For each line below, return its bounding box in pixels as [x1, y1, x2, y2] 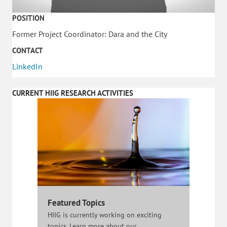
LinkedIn [12, 61, 43, 72]
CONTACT [12, 46, 43, 56]
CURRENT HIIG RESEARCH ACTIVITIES [12, 88, 133, 98]
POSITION [12, 13, 45, 23]
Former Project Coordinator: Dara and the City [12, 29, 167, 40]
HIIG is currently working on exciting [48, 210, 162, 219]
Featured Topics [48, 197, 105, 208]
